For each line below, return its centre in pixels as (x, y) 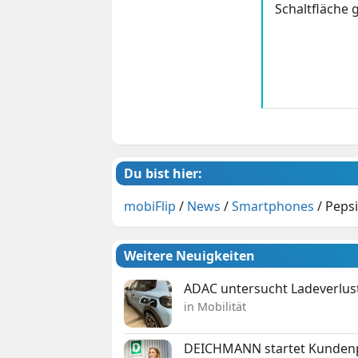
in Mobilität (215, 306)
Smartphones (273, 206)
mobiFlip (150, 206)
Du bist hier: (163, 173)
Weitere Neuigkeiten (190, 255)
